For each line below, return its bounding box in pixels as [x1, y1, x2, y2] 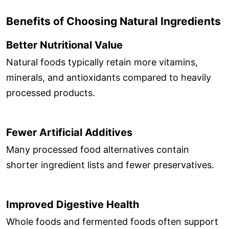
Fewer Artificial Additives [6, 126, 132, 139]
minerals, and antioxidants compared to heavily [6, 72, 211, 83]
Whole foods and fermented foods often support [6, 216, 218, 227]
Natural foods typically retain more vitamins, [6, 57, 198, 68]
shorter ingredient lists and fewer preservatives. [6, 159, 214, 171]
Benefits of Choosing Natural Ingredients [6, 15, 221, 28]
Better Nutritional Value [6, 38, 123, 51]
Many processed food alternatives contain [6, 144, 189, 155]
